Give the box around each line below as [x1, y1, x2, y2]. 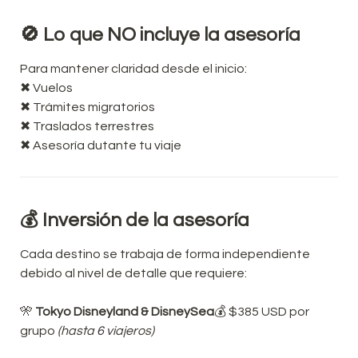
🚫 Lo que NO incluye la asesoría [20, 24, 300, 45]
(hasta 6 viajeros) [58, 324, 154, 337]
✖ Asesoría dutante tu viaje [20, 138, 181, 152]
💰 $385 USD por [214, 304, 309, 318]
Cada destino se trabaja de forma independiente [20, 247, 310, 261]
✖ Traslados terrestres [20, 119, 154, 133]
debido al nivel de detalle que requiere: [20, 266, 247, 280]
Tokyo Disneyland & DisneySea [35, 304, 214, 318]
